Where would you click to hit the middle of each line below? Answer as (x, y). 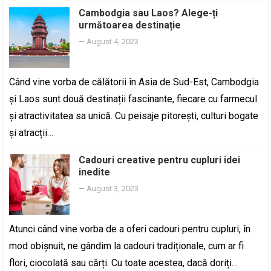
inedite (95, 172)
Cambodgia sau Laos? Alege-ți (149, 13)
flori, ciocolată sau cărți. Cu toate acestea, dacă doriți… (124, 263)
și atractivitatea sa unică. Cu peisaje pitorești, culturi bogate (134, 116)
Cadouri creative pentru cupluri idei (160, 160)
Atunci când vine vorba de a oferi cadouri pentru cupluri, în (130, 229)
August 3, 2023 (113, 188)
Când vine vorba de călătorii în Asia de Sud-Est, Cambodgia (134, 82)
